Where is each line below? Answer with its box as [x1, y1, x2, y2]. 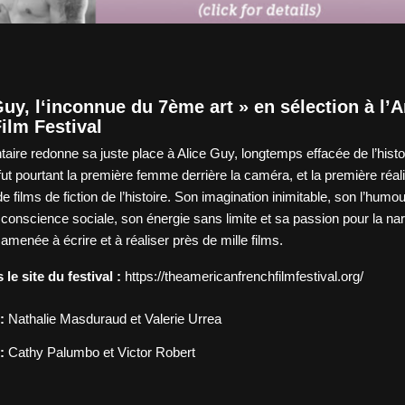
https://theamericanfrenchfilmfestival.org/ [125, 268, 367, 284]
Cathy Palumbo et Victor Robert [5, 344, 195, 360]
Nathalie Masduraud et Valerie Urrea [8, 310, 221, 326]
